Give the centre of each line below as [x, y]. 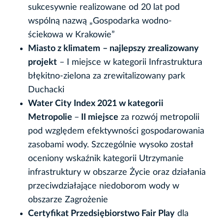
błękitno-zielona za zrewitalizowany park [107, 76]
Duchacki [46, 90]
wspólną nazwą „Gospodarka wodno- [100, 21]
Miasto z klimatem [64, 48]
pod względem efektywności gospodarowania [116, 131]
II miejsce [99, 117]
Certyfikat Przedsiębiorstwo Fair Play [101, 213]
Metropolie [51, 117]
